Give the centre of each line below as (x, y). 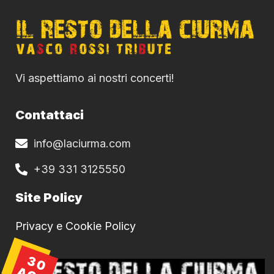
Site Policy (49, 198)
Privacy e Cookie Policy (76, 226)
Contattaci (50, 115)
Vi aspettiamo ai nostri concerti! (95, 78)
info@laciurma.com (82, 144)
